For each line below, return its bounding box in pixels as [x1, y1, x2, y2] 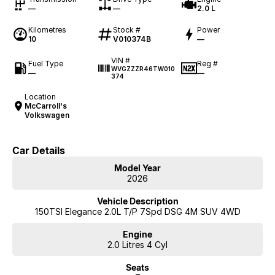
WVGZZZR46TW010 [110, 65, 175, 73]
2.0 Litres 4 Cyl [107, 239, 168, 250]
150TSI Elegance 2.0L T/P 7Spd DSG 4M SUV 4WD [34, 206, 241, 217]
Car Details [12, 144, 65, 157]
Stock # [112, 25, 141, 35]
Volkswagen [25, 110, 70, 120]
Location [25, 92, 56, 102]
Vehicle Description [96, 196, 179, 207]
